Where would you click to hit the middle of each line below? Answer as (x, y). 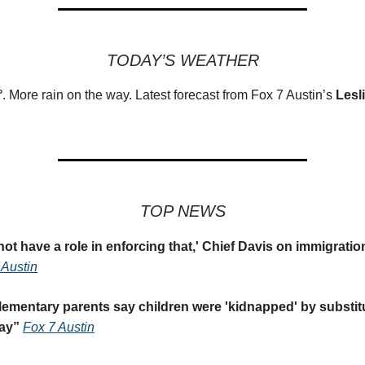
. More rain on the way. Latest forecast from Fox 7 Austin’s (169, 95)
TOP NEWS (182, 211)
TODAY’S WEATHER (182, 61)
